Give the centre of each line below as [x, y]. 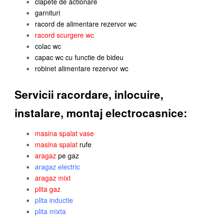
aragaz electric [57, 166]
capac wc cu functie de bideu [79, 57]
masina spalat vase [64, 133]
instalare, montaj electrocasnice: [101, 113]
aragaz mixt [53, 178]
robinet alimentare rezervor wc [82, 68]
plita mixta [50, 211]
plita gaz [48, 189]
